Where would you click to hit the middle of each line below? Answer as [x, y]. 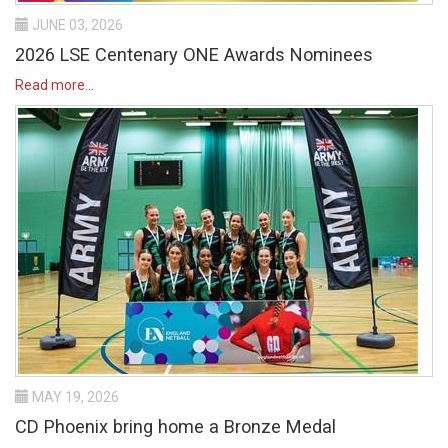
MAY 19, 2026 [74, 397]
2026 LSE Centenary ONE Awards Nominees [194, 54]
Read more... [54, 85]
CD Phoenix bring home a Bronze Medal [175, 426]
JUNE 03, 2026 [76, 25]
